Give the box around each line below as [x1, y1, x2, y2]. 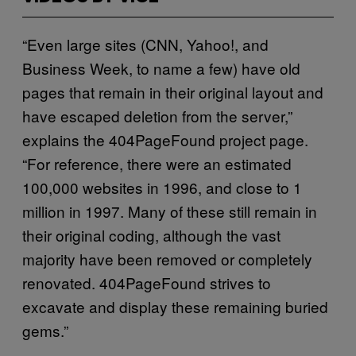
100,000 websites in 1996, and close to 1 [22, 176, 302, 198]
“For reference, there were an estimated [22, 152, 292, 174]
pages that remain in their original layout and [22, 80, 323, 103]
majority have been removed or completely [22, 247, 312, 269]
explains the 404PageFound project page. [22, 128, 308, 150]
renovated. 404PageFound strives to [22, 271, 271, 293]
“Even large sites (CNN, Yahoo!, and [22, 33, 269, 55]
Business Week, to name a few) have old [22, 56, 300, 79]
